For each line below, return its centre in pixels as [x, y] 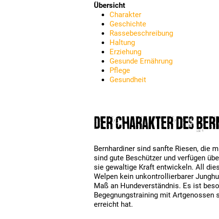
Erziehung [125, 52]
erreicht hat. [113, 204]
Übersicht [109, 5]
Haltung [122, 43]
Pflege [120, 70]
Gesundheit [128, 80]
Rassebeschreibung [141, 33]
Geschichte [128, 24]
